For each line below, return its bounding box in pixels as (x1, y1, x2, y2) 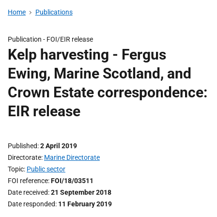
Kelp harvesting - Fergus (8, 46, 166, 63)
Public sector (27, 165, 65, 173)
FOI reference (8, 177, 48, 185)
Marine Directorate (44, 154, 100, 161)
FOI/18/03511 (51, 177, 93, 185)
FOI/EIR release (46, 35, 93, 43)
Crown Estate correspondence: (8, 84, 207, 101)
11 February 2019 (58, 200, 112, 208)
